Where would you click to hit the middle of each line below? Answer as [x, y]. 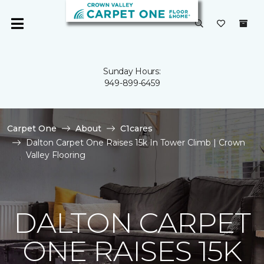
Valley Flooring [56, 155]
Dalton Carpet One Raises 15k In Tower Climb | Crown [136, 143]
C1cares [136, 128]
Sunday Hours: [132, 71]
